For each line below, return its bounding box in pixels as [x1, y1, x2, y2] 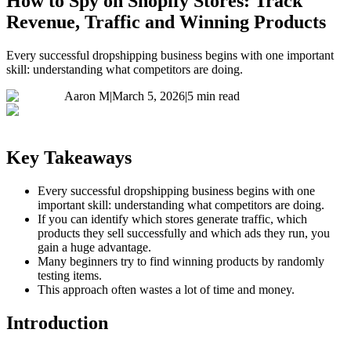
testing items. [38, 268, 102, 282]
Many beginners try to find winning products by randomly [38, 254, 324, 268]
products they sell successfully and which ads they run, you [38, 226, 330, 240]
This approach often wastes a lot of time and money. [38, 282, 295, 296]
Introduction [6, 312, 108, 333]
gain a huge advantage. [38, 240, 151, 254]
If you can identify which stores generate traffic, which [38, 212, 307, 226]
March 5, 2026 [112, 89, 185, 103]
